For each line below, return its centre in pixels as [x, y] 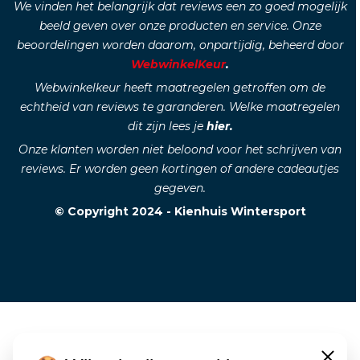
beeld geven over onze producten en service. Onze [180, 25]
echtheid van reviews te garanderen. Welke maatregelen [180, 106]
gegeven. [180, 188]
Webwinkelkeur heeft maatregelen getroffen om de [180, 87]
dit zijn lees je [167, 126]
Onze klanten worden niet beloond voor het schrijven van [180, 149]
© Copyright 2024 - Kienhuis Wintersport [180, 211]
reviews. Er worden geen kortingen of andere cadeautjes [180, 168]
